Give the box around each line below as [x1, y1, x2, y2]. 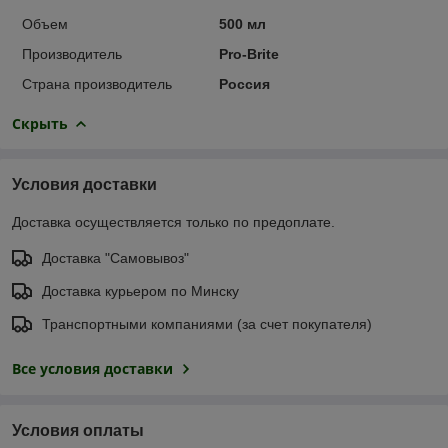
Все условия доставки [12, 358, 173, 378]
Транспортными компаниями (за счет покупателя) [42, 315, 372, 332]
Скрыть [12, 113, 68, 133]
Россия [218, 75, 270, 92]
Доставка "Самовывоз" [42, 249, 189, 266]
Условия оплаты [12, 421, 144, 439]
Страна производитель [22, 75, 172, 92]
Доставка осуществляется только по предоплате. [12, 213, 335, 230]
